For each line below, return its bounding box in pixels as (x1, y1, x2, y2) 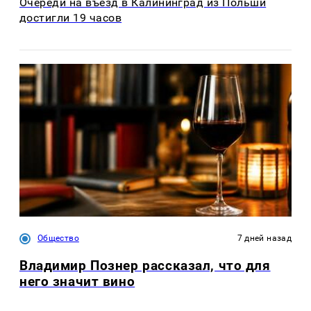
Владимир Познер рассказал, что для (19, 257, 271, 274)
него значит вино (19, 273, 135, 289)
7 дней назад (237, 233, 292, 243)
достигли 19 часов (19, 11, 122, 25)
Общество (37, 233, 79, 243)
